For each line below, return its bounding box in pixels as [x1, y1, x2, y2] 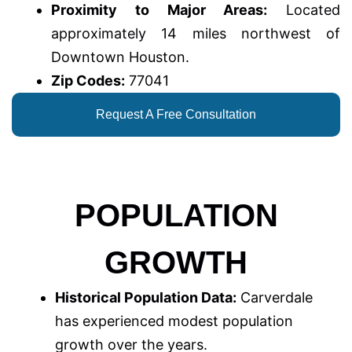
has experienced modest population [55, 312, 293, 329]
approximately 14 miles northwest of [51, 24, 340, 42]
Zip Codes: [51, 71, 125, 89]
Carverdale [236, 288, 313, 306]
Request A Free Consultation [96, 107, 256, 121]
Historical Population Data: [55, 288, 236, 306]
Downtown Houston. [51, 48, 189, 65]
